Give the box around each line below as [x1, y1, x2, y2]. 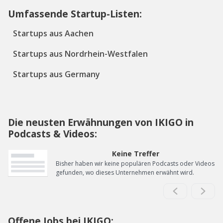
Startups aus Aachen [13, 28, 94, 39]
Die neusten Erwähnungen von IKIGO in [8, 115, 194, 129]
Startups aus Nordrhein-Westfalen [13, 48, 148, 60]
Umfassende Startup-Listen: [8, 7, 142, 21]
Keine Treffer [111, 149, 159, 159]
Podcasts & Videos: [8, 127, 97, 141]
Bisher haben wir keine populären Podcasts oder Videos [56, 159, 215, 168]
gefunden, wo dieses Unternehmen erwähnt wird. [56, 168, 194, 177]
